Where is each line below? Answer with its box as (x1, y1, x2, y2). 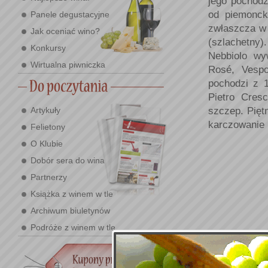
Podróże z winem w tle (31, 223, 115, 232)
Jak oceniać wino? (31, 26, 100, 36)
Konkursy (31, 43, 66, 53)
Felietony (31, 122, 65, 132)
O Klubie (31, 139, 63, 148)
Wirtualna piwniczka (31, 60, 105, 69)
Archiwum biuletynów (31, 206, 110, 215)
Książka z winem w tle (31, 189, 113, 199)
